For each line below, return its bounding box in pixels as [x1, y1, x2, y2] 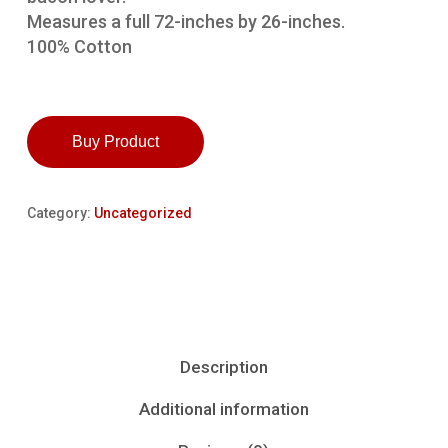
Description [179, 357, 268, 378]
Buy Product [71, 133, 159, 151]
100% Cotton [26, 36, 132, 58]
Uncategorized [93, 205, 192, 222]
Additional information [138, 399, 309, 420]
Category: [26, 205, 94, 222]
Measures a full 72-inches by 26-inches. [26, 11, 345, 33]
